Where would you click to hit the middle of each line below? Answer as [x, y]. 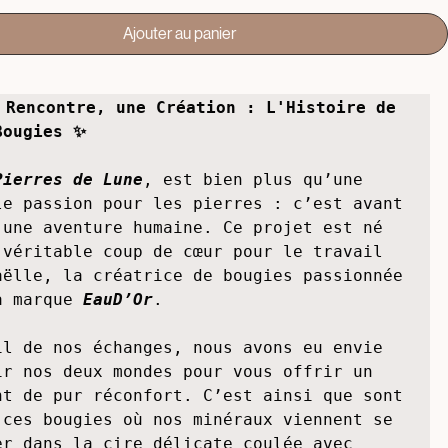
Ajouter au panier [179, 134]
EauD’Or [118, 400]
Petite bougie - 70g [113, 75]
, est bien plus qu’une [253, 280]
